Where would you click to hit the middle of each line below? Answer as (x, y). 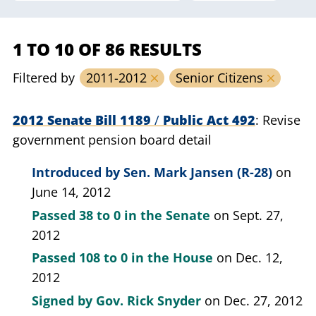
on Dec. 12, (250, 257)
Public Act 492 (207, 120)
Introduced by (78, 172)
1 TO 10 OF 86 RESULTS (107, 49)
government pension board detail (112, 140)
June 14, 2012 (71, 192)
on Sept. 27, (249, 215)
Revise (281, 120)
